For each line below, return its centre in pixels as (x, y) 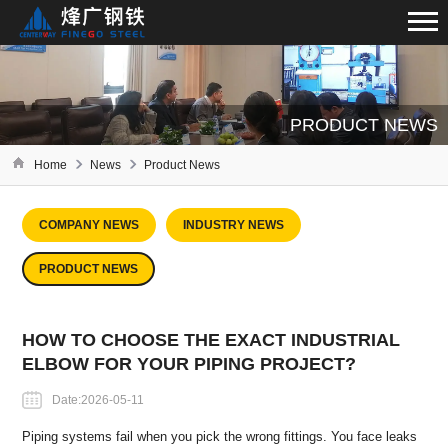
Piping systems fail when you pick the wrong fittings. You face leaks (220, 436)
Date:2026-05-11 (98, 399)
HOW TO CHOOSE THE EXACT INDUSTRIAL (211, 339)
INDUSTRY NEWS (234, 225)
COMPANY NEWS (89, 225)
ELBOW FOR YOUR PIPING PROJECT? (189, 363)
